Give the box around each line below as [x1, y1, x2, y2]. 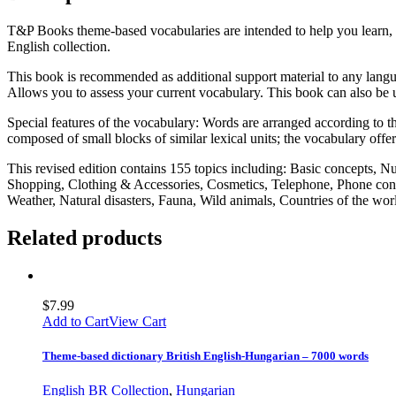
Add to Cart [42, 313, 109, 329]
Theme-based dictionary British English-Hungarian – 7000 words [42, 348, 369, 362]
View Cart [109, 313, 166, 329]
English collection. [7, 38, 110, 54]
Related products [7, 225, 162, 249]
